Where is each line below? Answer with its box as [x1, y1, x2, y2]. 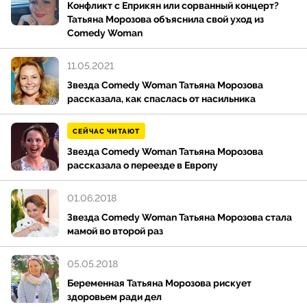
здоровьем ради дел [67, 291, 162, 303]
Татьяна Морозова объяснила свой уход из [67, 14, 264, 25]
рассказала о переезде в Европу [67, 160, 218, 171]
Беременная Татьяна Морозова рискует [67, 278, 251, 289]
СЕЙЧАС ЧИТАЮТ [73, 127, 140, 136]
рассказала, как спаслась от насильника [67, 93, 256, 105]
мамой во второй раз [67, 225, 163, 237]
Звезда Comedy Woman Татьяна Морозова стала [67, 212, 292, 223]
